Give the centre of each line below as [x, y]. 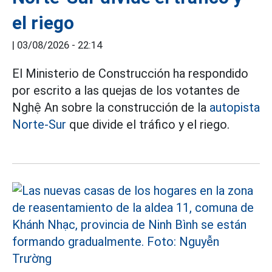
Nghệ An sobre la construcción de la [111, 107]
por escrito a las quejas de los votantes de [126, 90]
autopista [235, 107]
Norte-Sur [39, 124]
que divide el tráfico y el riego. [148, 124]
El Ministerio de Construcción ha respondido [130, 73]
